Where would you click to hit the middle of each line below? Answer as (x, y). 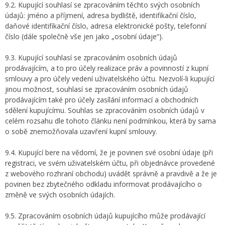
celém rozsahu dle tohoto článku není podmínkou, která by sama (110, 121)
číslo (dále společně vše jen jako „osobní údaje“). (84, 36)
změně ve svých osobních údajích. (60, 195)
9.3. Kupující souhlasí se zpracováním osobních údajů (91, 58)
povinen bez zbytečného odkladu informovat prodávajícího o (103, 184)
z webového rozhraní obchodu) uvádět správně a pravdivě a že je (111, 174)
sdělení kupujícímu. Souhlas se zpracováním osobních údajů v (105, 110)
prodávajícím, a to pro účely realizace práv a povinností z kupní (107, 68)
